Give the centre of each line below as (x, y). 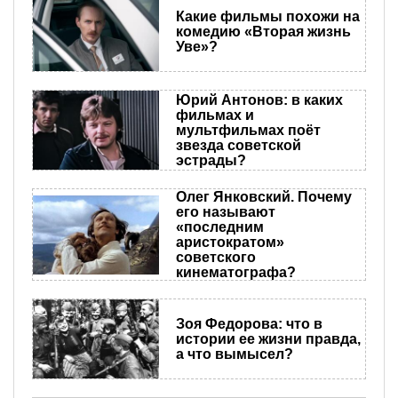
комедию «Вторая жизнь (263, 31)
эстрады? (211, 161)
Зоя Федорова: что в (249, 324)
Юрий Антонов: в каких (259, 100)
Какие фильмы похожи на (267, 16)
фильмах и (215, 115)
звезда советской (238, 146)
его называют (225, 212)
